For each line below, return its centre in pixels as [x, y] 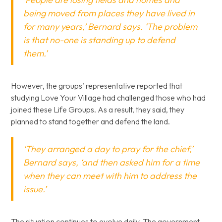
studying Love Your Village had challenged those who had [109, 98]
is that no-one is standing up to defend [100, 40]
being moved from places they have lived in [109, 13]
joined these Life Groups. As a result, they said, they [98, 110]
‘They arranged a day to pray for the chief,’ [108, 149]
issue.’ [35, 189]
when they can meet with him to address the [110, 176]
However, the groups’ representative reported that [97, 86]
